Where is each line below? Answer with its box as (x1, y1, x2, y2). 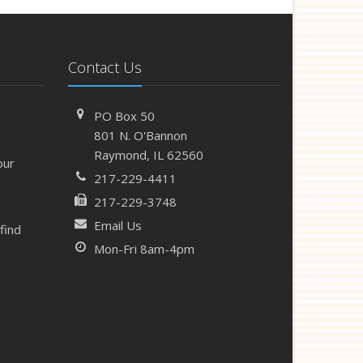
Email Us (93, 216, 142, 233)
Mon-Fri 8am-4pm (93, 240, 194, 257)
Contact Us (67, 57, 142, 77)
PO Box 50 (93, 107, 155, 124)
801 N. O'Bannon (93, 126, 187, 143)
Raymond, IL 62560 (93, 146, 203, 163)
